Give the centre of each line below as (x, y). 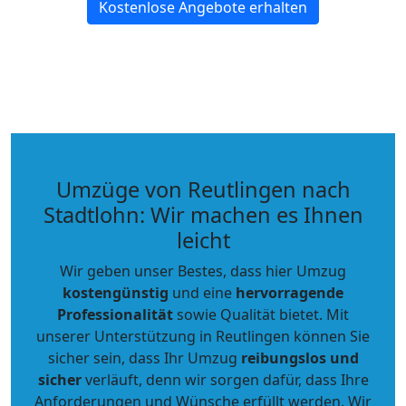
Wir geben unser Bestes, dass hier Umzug (203, 271)
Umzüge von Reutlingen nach (203, 189)
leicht (203, 240)
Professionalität (115, 314)
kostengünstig (116, 293)
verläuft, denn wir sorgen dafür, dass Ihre (225, 380)
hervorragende (290, 293)
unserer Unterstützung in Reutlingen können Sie (203, 336)
